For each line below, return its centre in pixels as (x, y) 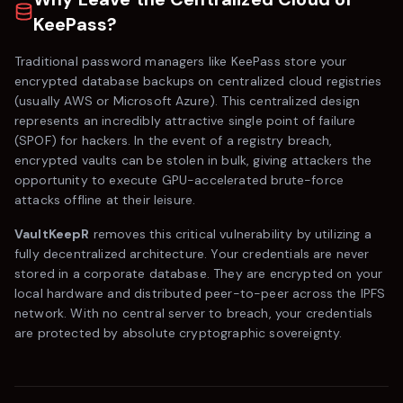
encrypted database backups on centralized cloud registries (198, 81)
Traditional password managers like (123, 61)
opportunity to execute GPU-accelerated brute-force (179, 180)
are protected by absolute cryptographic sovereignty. (179, 333)
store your (313, 61)
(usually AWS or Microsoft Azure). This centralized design (188, 101)
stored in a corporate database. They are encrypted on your (199, 273)
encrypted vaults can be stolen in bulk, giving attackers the (193, 160)
